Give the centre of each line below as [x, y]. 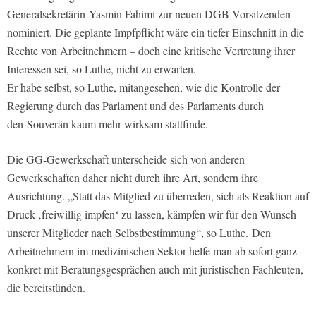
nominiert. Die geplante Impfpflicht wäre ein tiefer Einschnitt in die [156, 32]
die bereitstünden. [46, 287]
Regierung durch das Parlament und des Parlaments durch [135, 105]
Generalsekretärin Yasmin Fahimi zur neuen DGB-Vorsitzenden [149, 13]
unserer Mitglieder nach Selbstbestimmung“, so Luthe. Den [139, 232]
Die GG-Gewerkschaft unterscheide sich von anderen [126, 159]
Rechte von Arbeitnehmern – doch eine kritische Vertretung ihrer [151, 50]
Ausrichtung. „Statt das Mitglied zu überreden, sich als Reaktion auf [158, 195]
